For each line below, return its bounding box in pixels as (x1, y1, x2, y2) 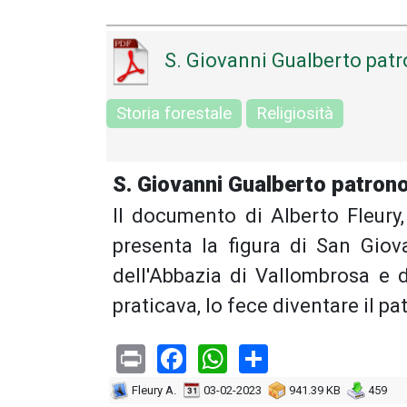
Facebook (186, 339, 307, 374)
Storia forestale (116, 103, 232, 124)
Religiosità (256, 103, 333, 124)
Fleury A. (129, 382, 176, 397)
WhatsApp (227, 339, 358, 374)
